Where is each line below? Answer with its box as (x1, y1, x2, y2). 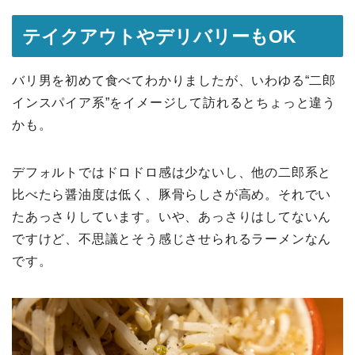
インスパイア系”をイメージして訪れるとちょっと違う (12, 95, 336, 109)
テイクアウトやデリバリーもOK (22, 25, 296, 47)
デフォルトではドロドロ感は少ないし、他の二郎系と (12, 165, 332, 179)
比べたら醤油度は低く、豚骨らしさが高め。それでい (12, 187, 332, 201)
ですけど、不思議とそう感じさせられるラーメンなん (12, 231, 332, 246)
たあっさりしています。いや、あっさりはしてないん (12, 209, 332, 223)
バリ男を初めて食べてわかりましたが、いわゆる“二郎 (12, 73, 336, 87)
